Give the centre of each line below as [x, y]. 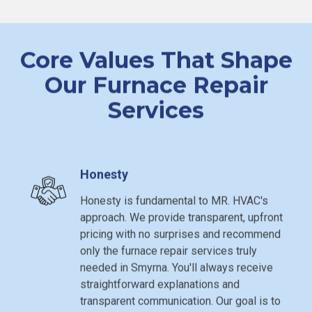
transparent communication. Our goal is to [180, 298]
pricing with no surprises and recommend [180, 231]
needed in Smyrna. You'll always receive [176, 265]
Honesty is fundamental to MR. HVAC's [174, 198]
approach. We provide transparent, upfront [181, 214]
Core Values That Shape [156, 57]
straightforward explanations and [159, 281]
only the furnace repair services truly [168, 248]
